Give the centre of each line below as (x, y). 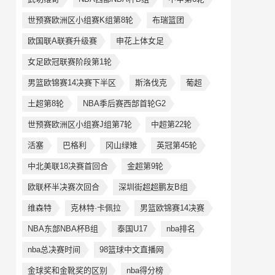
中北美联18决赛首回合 (68, 166)
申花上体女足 (140, 41)
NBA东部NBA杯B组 (63, 229)
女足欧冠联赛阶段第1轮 (70, 62)
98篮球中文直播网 (132, 250)
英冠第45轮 (177, 145)
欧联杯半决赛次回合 (64, 187)
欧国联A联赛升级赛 (62, 41)
